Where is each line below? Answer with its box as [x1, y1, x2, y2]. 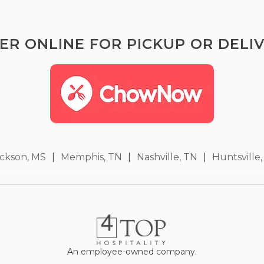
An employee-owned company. [67, 246, 197, 257]
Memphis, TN [61, 151, 122, 163]
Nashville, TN [137, 151, 197, 163]
